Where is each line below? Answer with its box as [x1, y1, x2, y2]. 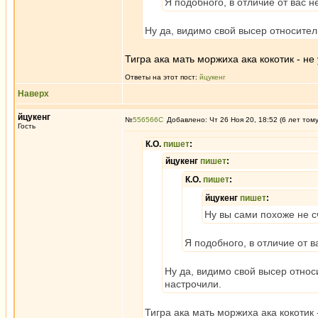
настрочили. [165, 278, 221, 290]
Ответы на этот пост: [125, 73, 199, 81]
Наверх [18, 89, 49, 99]
